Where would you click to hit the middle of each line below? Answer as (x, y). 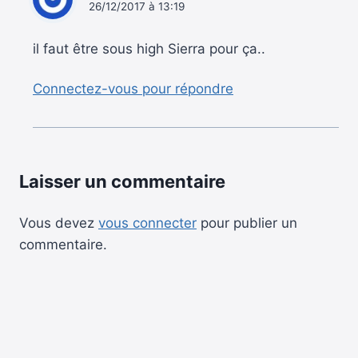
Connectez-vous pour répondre (133, 89)
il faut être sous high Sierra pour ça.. (149, 48)
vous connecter (147, 223)
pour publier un (247, 223)
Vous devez (59, 223)
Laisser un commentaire (122, 182)
